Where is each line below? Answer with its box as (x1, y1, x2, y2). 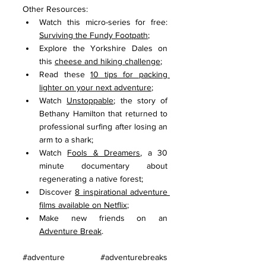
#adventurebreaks (100, 252, 167, 262)
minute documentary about (39, 160, 167, 170)
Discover (39, 186, 75, 197)
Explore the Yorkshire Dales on (39, 43, 167, 53)
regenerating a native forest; (39, 173, 143, 183)
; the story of (113, 95, 167, 105)
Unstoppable (66, 95, 114, 105)
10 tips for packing (90, 69, 168, 79)
